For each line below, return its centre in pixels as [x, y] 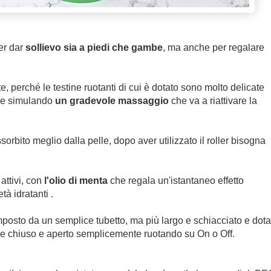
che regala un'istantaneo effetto [175, 181]
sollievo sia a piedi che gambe [93, 48]
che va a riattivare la [214, 101]
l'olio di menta [74, 181]
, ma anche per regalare [213, 48]
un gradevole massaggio [113, 101]
